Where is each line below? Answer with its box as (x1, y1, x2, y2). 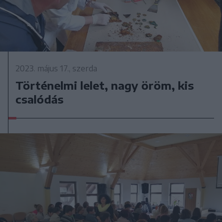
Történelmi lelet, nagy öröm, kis (15, 78, 194, 92)
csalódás (15, 92, 64, 106)
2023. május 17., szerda (15, 63, 98, 73)
